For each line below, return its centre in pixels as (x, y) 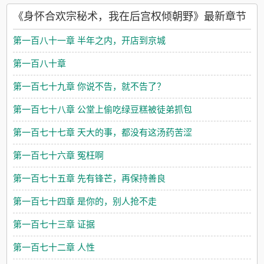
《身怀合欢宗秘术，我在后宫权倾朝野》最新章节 (130, 16)
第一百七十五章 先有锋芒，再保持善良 (90, 178)
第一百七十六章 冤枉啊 (59, 155)
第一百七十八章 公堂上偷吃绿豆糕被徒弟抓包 (103, 109)
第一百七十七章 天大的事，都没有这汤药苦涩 (103, 132)
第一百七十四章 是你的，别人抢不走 (85, 201)
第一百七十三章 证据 (54, 224)
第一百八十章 (40, 63)
